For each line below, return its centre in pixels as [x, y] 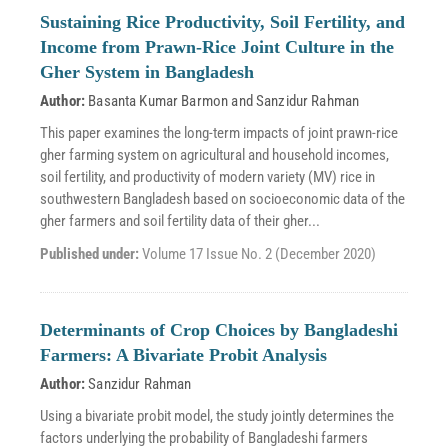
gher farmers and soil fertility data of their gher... [180, 221]
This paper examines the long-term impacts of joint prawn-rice [219, 133]
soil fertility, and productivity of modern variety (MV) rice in [207, 177]
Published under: [91, 254]
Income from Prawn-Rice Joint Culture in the [217, 47]
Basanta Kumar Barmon [158, 101]
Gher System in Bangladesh [147, 72]
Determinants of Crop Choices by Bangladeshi [219, 330]
